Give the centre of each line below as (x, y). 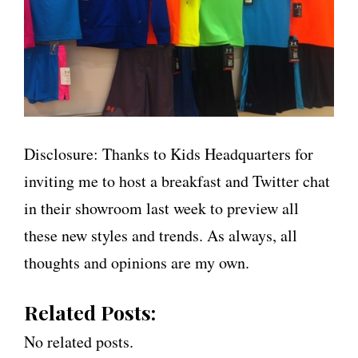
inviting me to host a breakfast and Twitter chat (177, 181)
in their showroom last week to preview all (161, 209)
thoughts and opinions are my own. (137, 263)
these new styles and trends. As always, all (161, 236)
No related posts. (79, 342)
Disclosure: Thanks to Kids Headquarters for (169, 154)
